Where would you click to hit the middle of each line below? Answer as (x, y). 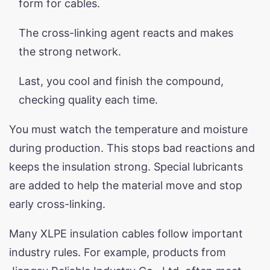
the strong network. (70, 51)
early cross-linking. (57, 204)
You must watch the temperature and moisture (128, 129)
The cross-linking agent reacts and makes (126, 33)
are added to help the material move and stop (126, 185)
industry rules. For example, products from (118, 252)
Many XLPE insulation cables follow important (126, 233)
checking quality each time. (88, 99)
